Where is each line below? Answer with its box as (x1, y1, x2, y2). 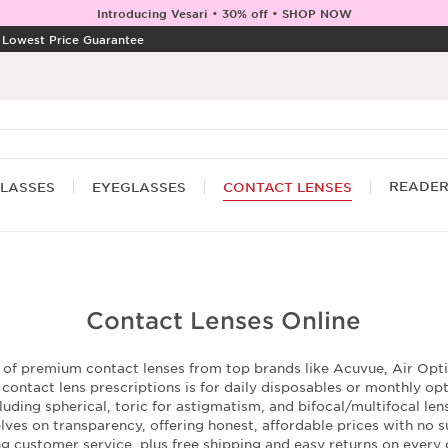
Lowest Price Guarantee (2, 32, 144, 46)
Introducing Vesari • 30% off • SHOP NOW (96, 6, 352, 20)
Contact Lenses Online (86, 307, 362, 334)
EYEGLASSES (92, 179, 186, 196)
